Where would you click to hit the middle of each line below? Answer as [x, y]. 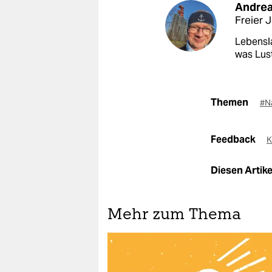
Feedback [234, 139]
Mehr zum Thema [174, 215]
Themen [229, 102]
